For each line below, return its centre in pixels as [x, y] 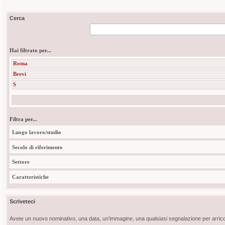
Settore [21, 162]
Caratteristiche [30, 177]
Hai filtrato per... [31, 50]
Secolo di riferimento [37, 147]
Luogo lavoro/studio [36, 132]
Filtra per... [24, 119]
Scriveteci [23, 202]
